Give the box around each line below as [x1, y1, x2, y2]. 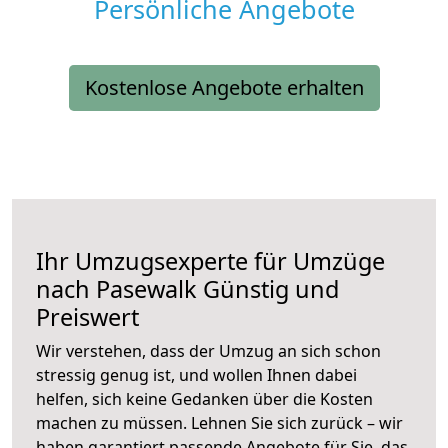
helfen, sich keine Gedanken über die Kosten [36, 388, 373, 411]
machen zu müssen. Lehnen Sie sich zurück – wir [36, 412, 403, 435]
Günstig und [197, 273, 339, 306]
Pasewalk [96, 273, 197, 306]
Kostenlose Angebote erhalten [84, 74, 364, 102]
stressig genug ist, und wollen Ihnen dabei [36, 364, 357, 387]
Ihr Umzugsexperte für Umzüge [36, 245, 385, 278]
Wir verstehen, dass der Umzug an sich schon [36, 340, 381, 363]
